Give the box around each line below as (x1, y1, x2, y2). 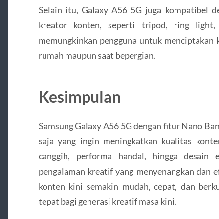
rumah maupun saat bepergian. (38, 50, 155, 61)
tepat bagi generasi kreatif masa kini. (38, 196, 176, 207)
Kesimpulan (38, 87, 121, 107)
